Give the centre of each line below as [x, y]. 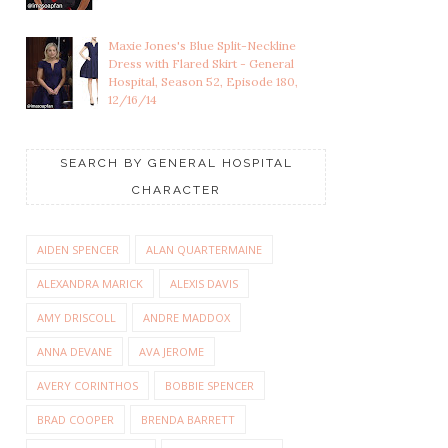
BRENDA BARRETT [188, 420]
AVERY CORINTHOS [87, 386]
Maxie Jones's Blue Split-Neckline [201, 46]
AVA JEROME [171, 352]
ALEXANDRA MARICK [90, 284]
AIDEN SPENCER [78, 250]
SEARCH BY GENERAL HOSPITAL [176, 163]
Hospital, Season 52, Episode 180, [202, 82]
